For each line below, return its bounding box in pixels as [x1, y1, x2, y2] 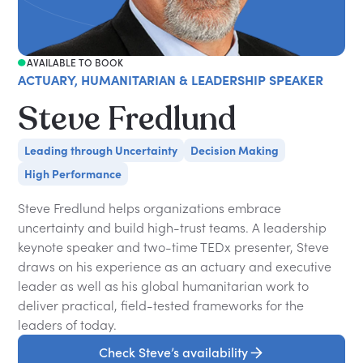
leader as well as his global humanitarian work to [18, 277, 310, 294]
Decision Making [190, 143, 280, 157]
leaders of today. [18, 316, 117, 333]
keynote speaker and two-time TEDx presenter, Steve [18, 238, 330, 255]
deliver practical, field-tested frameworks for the [18, 297, 305, 314]
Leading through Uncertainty [24, 143, 178, 157]
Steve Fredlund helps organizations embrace [18, 199, 282, 216]
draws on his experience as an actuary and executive [18, 258, 332, 275]
